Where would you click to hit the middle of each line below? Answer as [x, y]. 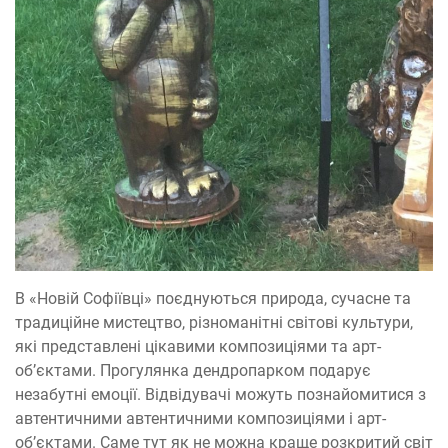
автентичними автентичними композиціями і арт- [200, 418]
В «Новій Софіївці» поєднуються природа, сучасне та [213, 298]
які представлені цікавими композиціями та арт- [198, 346]
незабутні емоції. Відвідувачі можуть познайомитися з [220, 394]
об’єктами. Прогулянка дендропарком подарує [193, 370]
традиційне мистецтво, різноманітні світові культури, [214, 322]
